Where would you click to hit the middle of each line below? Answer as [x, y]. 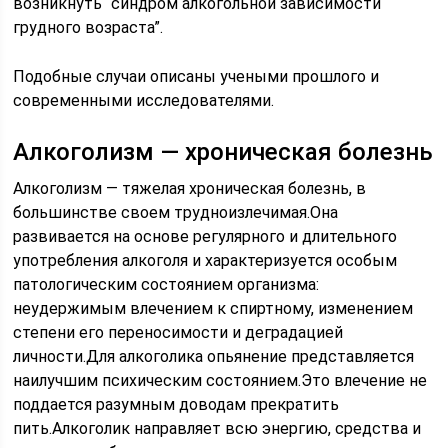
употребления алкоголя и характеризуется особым [205, 260]
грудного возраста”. [88, 27]
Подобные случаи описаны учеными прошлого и [196, 76]
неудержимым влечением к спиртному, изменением [213, 308]
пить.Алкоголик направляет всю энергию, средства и [217, 428]
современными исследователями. [144, 100]
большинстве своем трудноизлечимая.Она [176, 212]
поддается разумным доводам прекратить [176, 404]
